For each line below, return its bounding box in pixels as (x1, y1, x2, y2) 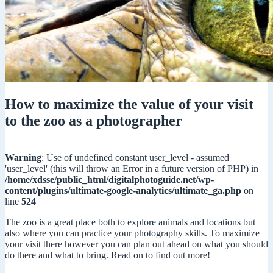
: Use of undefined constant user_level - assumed (41, 152, 229, 163)
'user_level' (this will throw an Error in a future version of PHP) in (5, 163, 258, 174)
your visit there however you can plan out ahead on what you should (5, 239, 268, 250)
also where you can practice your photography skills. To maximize (5, 228, 260, 239)
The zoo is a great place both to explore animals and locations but (5, 217, 255, 228)
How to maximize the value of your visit (5, 96, 253, 113)
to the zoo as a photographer (5, 113, 182, 129)
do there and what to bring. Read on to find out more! (5, 250, 210, 261)
